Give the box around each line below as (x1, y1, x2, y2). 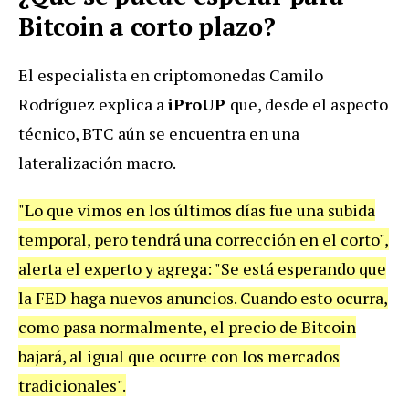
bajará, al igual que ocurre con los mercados (18, 344, 340, 367)
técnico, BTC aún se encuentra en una (18, 121, 299, 144)
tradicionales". (18, 373, 126, 396)
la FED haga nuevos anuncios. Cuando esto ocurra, (18, 286, 388, 309)
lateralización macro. (18, 151, 176, 173)
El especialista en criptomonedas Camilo (18, 63, 323, 86)
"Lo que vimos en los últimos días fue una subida (18, 198, 375, 221)
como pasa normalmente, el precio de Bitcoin (18, 315, 356, 338)
